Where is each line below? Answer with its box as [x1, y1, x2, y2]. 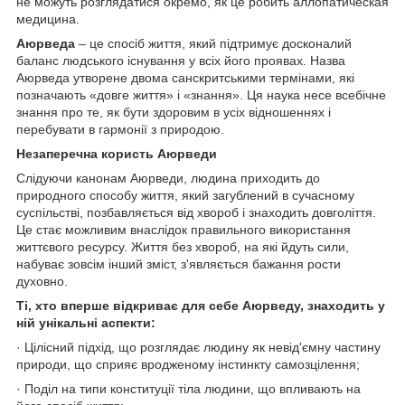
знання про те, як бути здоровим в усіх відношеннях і [16, 104, 331, 119]
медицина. [16, 11, 80, 26]
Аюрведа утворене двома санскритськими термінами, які [16, 70, 354, 85]
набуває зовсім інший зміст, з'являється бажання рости [16, 256, 341, 271]
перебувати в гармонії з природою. [16, 121, 224, 137]
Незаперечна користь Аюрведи [16, 146, 217, 161]
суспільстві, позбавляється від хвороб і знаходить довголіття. [16, 204, 376, 220]
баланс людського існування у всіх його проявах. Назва [16, 52, 345, 68]
